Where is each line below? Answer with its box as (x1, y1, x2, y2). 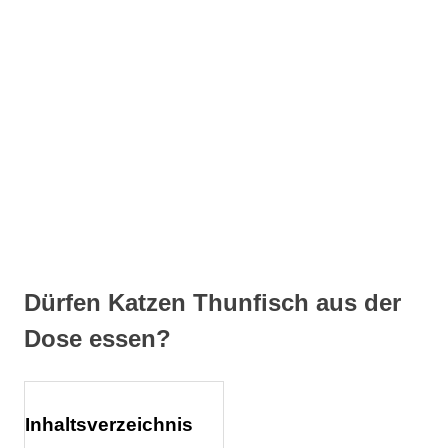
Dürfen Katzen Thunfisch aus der (24, 289, 401, 317)
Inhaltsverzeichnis (25, 413, 193, 435)
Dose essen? (24, 325, 171, 353)
